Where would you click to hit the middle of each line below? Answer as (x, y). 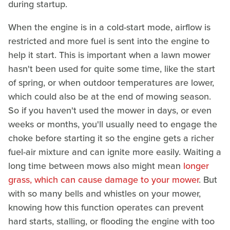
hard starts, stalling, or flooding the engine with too (111, 221)
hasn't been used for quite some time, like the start (112, 69)
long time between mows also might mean (96, 166)
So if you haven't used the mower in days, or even (110, 110)
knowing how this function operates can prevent (106, 207)
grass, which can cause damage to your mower (103, 179)
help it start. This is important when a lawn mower (109, 55)
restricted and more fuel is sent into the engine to (109, 41)
